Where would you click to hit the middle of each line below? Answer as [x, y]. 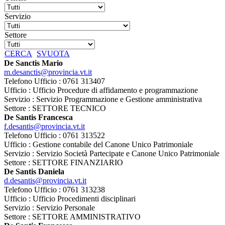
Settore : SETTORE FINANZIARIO [64, 163]
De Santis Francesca [38, 118]
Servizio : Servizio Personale [49, 208]
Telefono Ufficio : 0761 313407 [54, 81]
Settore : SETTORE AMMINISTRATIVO [72, 217]
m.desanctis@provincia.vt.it [48, 72]
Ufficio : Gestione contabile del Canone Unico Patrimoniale [98, 145]
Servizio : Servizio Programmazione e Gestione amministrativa [103, 99]
